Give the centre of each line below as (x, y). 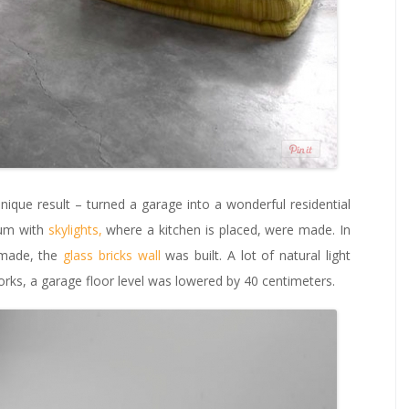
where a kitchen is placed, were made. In (226, 229)
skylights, (75, 229)
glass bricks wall (112, 255)
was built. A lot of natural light (256, 255)
